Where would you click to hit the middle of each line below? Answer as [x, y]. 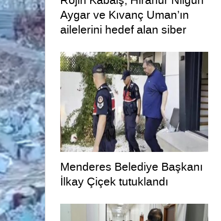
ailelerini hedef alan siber [123, 30]
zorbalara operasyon [113, 45]
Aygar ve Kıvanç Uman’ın [124, 15]
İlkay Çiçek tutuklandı [114, 182]
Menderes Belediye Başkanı [131, 167]
